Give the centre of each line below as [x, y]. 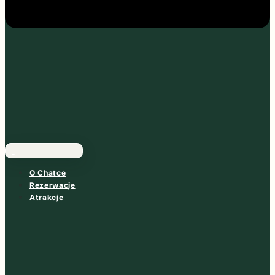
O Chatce [48, 172]
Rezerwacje [52, 185]
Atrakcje [47, 197]
